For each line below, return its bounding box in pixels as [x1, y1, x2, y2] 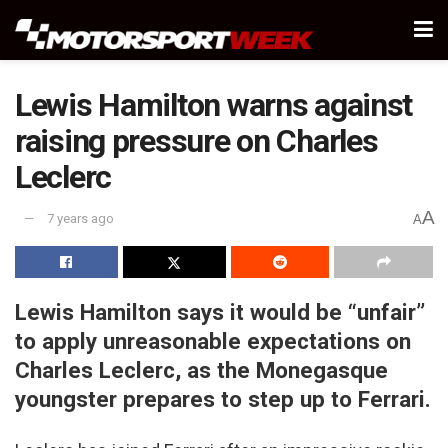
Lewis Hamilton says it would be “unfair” [15, 298, 425, 325]
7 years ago [47, 211, 114, 227]
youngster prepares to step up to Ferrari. [15, 385, 431, 412]
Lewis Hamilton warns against [15, 86, 413, 124]
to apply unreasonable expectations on [15, 327, 411, 354]
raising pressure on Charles [15, 122, 378, 160]
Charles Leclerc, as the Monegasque [15, 356, 388, 383]
